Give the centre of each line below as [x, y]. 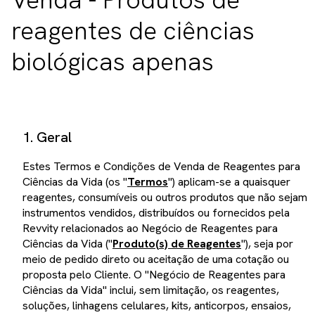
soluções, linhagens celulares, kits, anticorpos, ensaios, [157, 306]
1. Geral [47, 137]
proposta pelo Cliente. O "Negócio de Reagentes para [154, 275]
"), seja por [267, 244]
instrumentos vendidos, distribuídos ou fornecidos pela [156, 213]
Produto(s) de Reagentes [177, 244]
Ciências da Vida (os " [75, 182]
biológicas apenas [112, 62]
